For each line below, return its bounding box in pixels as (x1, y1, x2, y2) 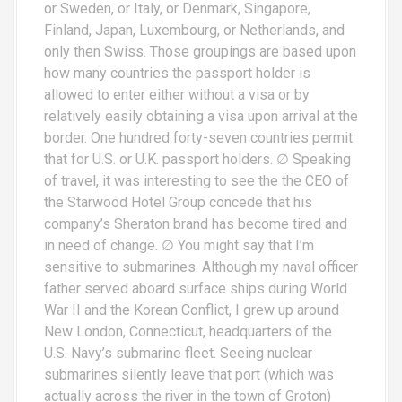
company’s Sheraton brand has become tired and (44, 214, 347, 232)
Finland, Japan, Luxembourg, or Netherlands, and (44, 21, 345, 39)
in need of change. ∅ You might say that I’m (44, 236, 314, 254)
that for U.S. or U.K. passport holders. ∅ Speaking (44, 150, 351, 168)
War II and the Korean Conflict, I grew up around (44, 301, 339, 319)
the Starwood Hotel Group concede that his (44, 193, 312, 211)
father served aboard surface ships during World (44, 279, 347, 297)
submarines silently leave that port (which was (44, 365, 334, 383)
